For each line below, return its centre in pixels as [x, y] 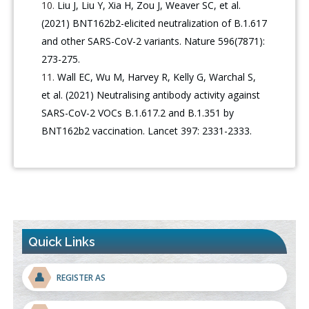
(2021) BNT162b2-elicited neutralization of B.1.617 [154, 23]
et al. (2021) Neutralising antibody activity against [151, 95]
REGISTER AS [81, 277]
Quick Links [62, 242]
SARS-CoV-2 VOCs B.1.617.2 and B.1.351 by [138, 113]
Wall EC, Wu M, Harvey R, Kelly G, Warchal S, [157, 77]
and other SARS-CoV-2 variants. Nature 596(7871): [153, 41]
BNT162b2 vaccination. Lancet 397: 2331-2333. [147, 131]
